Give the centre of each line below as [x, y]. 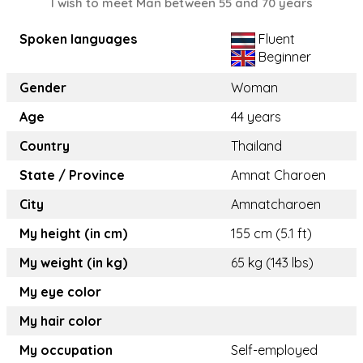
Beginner [283, 57]
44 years [256, 117]
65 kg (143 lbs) [272, 263]
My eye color [60, 292]
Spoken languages [78, 39]
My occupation [66, 350]
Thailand [256, 146]
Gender [43, 88]
